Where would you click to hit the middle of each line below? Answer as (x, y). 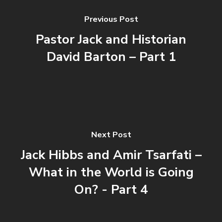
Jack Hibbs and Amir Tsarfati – (111, 155)
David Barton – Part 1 (111, 57)
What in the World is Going (111, 172)
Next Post (111, 135)
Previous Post (111, 20)
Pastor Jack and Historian (111, 40)
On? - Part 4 (111, 189)
